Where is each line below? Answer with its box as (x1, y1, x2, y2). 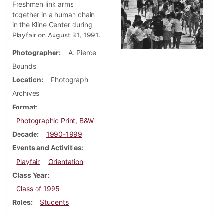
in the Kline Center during (12, 20, 92, 29)
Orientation (48, 157, 84, 166)
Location (12, 75, 41, 84)
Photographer (12, 48, 59, 57)
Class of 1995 (16, 184, 60, 193)
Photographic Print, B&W (16, 116, 94, 125)
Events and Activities (12, 144, 82, 152)
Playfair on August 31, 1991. (12, 31, 100, 39)
